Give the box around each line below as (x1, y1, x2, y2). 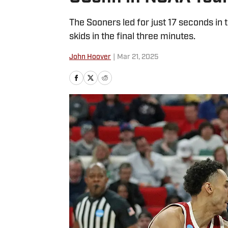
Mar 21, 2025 (117, 53, 158, 61)
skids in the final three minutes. (69, 32, 195, 42)
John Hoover (69, 53, 111, 61)
